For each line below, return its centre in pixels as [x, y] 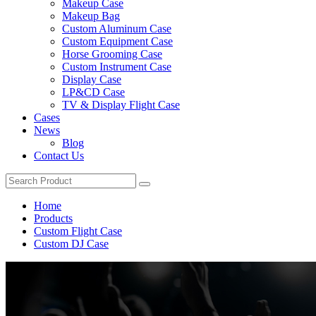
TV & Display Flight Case [121, 105]
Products [53, 218]
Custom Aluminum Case [117, 29]
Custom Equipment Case [117, 41]
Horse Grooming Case [112, 54]
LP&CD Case [93, 92]
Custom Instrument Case [117, 67]
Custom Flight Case [78, 231]
